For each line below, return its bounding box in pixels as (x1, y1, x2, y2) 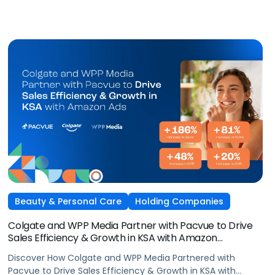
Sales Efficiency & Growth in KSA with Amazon (8, 231, 217, 246)
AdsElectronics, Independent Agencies (8, 243, 185, 258)
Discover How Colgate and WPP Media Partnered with (8, 252, 236, 265)
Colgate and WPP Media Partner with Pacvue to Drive (8, 219, 253, 233)
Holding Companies (135, 195, 224, 208)
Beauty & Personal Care (15, 195, 122, 208)
